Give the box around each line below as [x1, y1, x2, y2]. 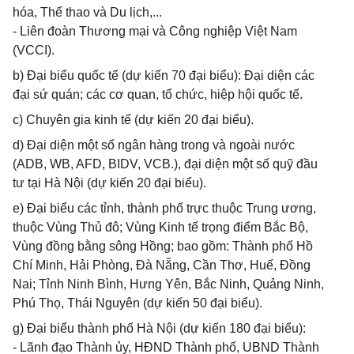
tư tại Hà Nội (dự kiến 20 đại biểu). [13, 176, 206, 190]
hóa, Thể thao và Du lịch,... [13, 6, 162, 19]
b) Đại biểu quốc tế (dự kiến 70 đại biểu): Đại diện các [13, 69, 314, 82]
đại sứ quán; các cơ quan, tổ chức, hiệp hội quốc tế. [13, 88, 303, 101]
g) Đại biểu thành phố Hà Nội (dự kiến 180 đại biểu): [13, 322, 306, 335]
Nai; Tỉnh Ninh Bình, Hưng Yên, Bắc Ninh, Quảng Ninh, [13, 277, 324, 291]
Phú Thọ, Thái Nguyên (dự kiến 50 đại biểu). [13, 296, 262, 310]
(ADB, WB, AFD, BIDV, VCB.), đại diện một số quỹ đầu [13, 157, 318, 171]
